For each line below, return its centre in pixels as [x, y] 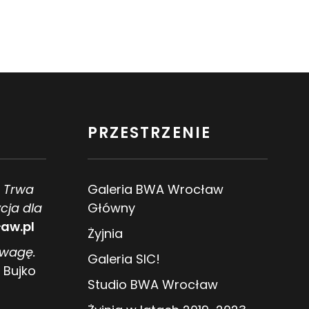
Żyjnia [105, 234]
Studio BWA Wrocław [153, 285]
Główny [111, 208]
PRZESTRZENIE [149, 133]
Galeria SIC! [124, 259]
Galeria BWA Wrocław [156, 190]
